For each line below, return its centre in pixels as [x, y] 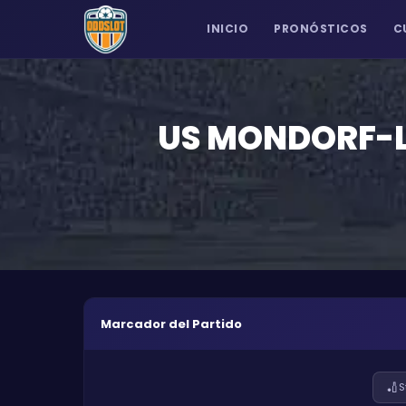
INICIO [228, 29]
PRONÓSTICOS [321, 29]
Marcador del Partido [171, 324]
